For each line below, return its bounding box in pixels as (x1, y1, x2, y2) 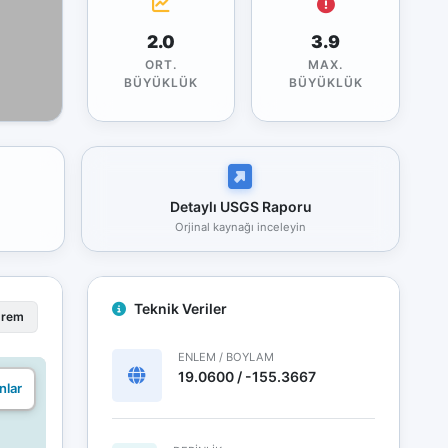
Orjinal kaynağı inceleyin (175, 219, 307, 234)
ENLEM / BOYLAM (177, 349, 274, 364)
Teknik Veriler (133, 299, 227, 317)
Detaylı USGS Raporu (169, 197, 312, 215)
